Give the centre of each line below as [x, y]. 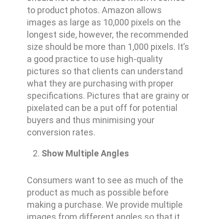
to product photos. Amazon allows [94, 10]
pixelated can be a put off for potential [102, 108]
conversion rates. [61, 132]
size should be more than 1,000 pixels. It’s [108, 47]
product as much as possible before [98, 193]
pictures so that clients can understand [105, 71]
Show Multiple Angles [85, 153]
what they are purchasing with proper [100, 84]
